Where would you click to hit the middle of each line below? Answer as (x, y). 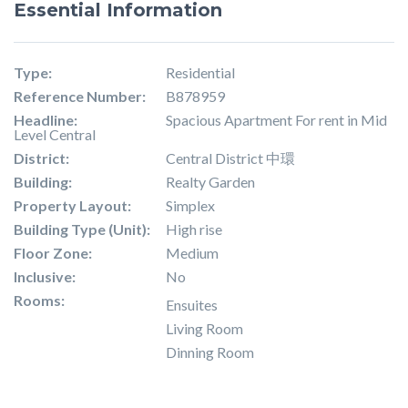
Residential (200, 72)
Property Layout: (72, 205)
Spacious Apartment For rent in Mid (276, 120)
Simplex (190, 205)
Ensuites (192, 305)
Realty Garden (210, 182)
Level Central (55, 134)
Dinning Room (210, 352)
